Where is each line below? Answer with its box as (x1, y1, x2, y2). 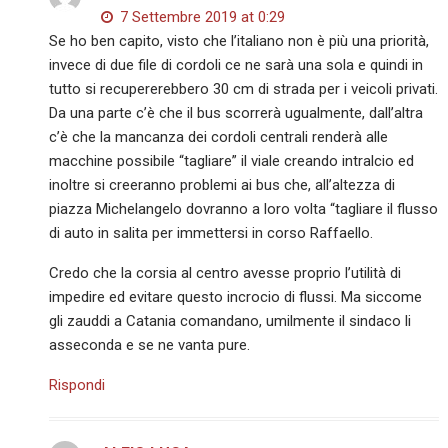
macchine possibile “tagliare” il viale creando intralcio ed (49, 152, 415, 171)
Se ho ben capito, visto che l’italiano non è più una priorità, (49, 32, 430, 51)
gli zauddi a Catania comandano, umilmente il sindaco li (49, 312, 412, 331)
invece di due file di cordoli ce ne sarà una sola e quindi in (49, 56, 424, 75)
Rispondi (49, 376, 106, 395)
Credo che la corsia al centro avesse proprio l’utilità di (49, 264, 402, 283)
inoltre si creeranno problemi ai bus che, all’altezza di (49, 176, 396, 195)
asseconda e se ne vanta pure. (49, 336, 251, 355)
